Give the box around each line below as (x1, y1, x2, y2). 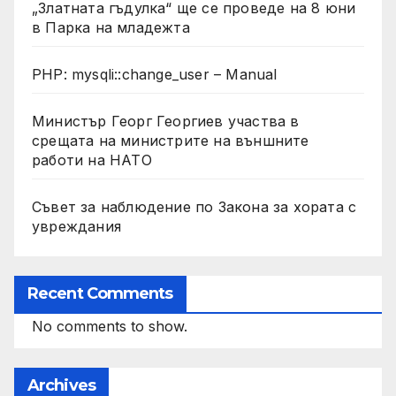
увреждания (32, 217, 121, 235)
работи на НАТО (32, 150, 152, 169)
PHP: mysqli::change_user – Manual (32, 65, 278, 83)
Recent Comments (27, 283, 173, 303)
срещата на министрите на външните (32, 131, 309, 149)
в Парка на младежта (32, 18, 190, 36)
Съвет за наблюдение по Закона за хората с (32, 197, 357, 216)
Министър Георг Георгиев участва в (32, 111, 300, 130)
